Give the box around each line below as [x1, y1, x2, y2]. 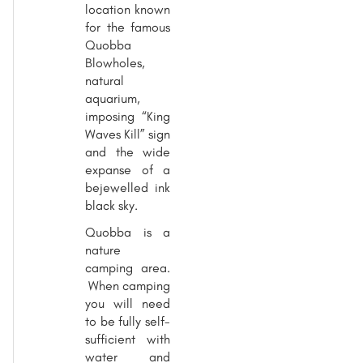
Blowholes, [85, 54, 145, 70]
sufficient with [85, 331, 170, 347]
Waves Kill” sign [85, 126, 170, 142]
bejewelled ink [85, 179, 170, 195]
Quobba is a [85, 224, 170, 240]
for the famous [85, 19, 170, 35]
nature [85, 241, 121, 258]
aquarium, [85, 90, 140, 106]
